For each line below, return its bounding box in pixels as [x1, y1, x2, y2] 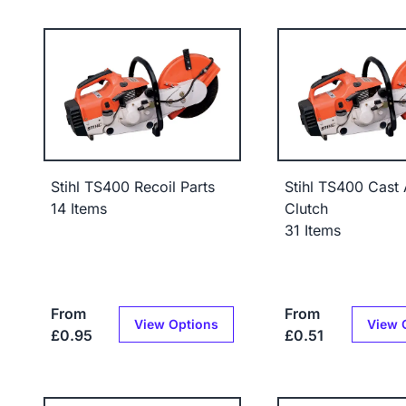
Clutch [284, 198, 328, 217]
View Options [133, 315, 218, 332]
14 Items [51, 198, 107, 217]
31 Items [284, 220, 341, 239]
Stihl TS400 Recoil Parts [51, 177, 215, 196]
